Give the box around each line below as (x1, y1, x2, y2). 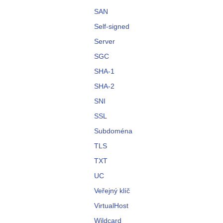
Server (94, 37, 115, 45)
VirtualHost (94, 202, 128, 210)
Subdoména (94, 127, 132, 135)
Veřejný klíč (94, 187, 130, 195)
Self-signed (94, 22, 129, 30)
